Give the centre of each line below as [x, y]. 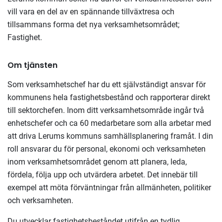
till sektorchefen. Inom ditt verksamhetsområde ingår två [106, 110]
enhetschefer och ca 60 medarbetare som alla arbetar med [109, 123]
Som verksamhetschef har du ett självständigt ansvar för [107, 84]
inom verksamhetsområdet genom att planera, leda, [97, 162]
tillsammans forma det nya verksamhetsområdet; [93, 25]
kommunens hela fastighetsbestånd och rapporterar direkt [109, 97]
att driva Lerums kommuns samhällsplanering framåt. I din [110, 136]
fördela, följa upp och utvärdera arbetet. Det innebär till [103, 175]
